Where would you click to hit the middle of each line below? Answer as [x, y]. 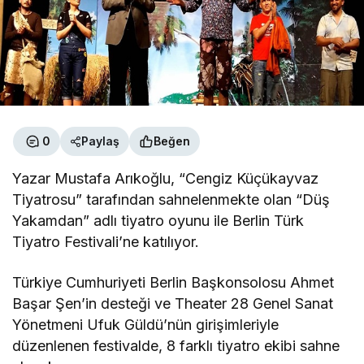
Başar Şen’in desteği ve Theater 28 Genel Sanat [173, 303]
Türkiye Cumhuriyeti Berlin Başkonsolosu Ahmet [173, 282]
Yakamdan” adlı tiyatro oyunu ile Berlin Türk [158, 220]
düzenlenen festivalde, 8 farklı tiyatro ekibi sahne [176, 345]
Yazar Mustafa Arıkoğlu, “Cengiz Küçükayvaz [166, 178]
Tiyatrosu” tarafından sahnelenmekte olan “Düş [171, 199]
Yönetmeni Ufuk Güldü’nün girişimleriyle [146, 324]
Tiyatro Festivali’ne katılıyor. [106, 241]
